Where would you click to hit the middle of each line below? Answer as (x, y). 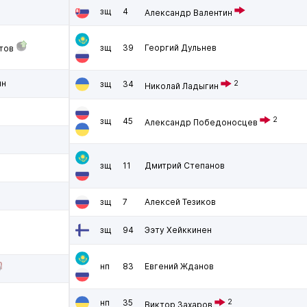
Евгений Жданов (179, 266)
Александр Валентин (188, 13)
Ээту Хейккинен (178, 230)
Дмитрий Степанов (185, 165)
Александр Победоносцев (201, 122)
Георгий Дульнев (181, 48)
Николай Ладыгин (182, 86)
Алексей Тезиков (180, 202)
